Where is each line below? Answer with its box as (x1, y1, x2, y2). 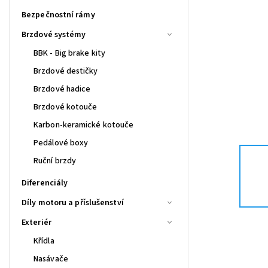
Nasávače (33, 252, 68, 265)
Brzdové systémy (22, 28, 86, 41)
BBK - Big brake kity (33, 47, 105, 59)
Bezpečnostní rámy (22, 8, 95, 21)
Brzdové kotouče (33, 100, 98, 113)
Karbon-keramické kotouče (33, 118, 134, 131)
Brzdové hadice (33, 83, 91, 95)
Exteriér (22, 216, 51, 229)
